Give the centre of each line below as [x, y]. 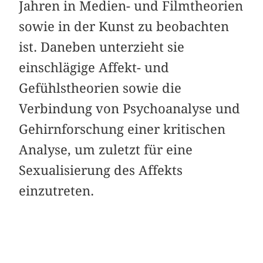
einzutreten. [57, 190]
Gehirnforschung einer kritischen [122, 129]
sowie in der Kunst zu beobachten [124, 26]
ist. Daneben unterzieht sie [102, 47]
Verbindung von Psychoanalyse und [130, 108]
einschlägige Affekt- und [94, 67]
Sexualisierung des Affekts [101, 170]
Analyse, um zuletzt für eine [106, 149]
